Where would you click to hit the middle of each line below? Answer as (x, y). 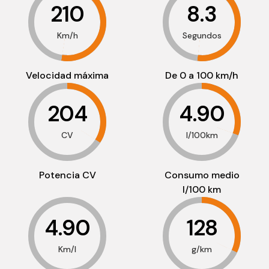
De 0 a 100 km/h (202, 76)
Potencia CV (67, 175)
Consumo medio (202, 175)
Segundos (202, 35)
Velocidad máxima (67, 76)
